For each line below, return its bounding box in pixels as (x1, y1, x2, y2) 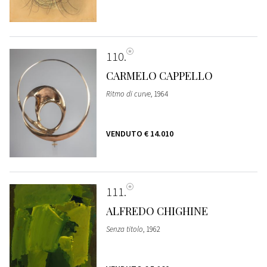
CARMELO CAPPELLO (105, 68, 213, 83)
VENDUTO (105, 128, 144, 139)
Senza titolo (105, 223, 143, 234)
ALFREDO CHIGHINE (105, 203, 208, 218)
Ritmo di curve (105, 88, 151, 99)
